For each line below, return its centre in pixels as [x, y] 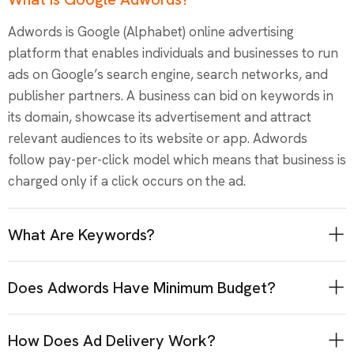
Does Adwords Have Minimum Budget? [142, 287]
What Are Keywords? [81, 234]
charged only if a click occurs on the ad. [127, 181]
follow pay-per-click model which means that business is [177, 159]
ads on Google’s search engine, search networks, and [168, 74]
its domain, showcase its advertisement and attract [160, 117]
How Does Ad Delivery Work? [112, 340]
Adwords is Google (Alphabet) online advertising [151, 31]
